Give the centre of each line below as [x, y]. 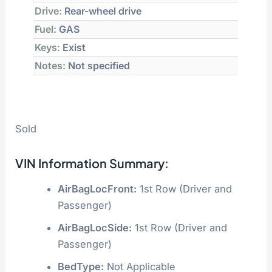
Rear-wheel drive [102, 11]
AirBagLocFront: [97, 189]
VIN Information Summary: [92, 163]
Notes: [50, 66]
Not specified [98, 66]
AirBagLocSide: [94, 227]
